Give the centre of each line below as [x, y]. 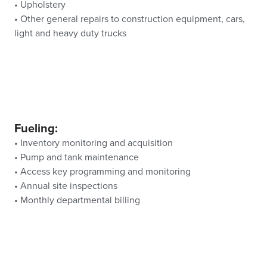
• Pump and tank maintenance [77, 158]
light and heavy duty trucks [70, 34]
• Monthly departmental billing [77, 201]
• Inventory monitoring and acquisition [94, 143]
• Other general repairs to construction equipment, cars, [130, 19]
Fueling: [36, 129]
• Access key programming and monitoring [103, 172]
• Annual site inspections [66, 186]
